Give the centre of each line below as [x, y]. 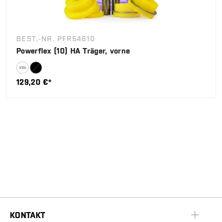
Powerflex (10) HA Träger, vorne [73, 51]
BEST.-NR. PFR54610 [56, 38]
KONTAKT [28, 215]
